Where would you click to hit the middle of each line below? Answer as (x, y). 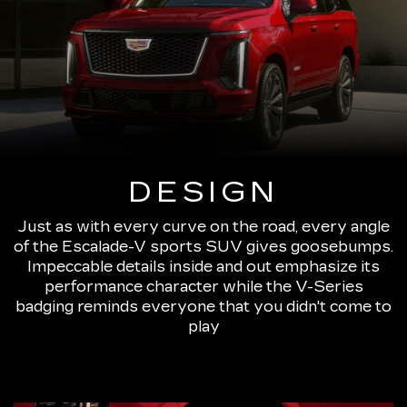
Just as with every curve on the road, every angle (203, 227)
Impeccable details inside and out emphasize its (203, 267)
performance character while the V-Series (203, 287)
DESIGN (203, 193)
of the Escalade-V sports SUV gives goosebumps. (203, 247)
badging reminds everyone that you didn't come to (203, 307)
